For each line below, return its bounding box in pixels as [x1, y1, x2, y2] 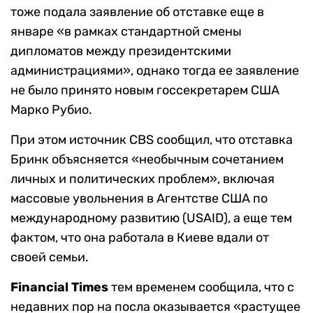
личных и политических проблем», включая [10, 171, 275, 187]
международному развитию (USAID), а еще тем [10, 210, 292, 226]
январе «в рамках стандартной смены [10, 24, 242, 40]
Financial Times [10, 279, 108, 296]
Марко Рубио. [10, 102, 92, 118]
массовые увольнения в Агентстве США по [10, 191, 268, 207]
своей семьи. [10, 249, 89, 265]
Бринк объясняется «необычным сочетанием [10, 152, 284, 168]
